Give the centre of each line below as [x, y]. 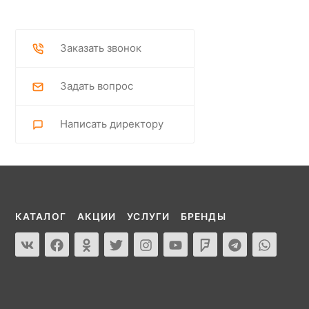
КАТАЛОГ [41, 216]
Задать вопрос [97, 86]
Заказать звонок [101, 48]
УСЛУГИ [148, 216]
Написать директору [112, 123]
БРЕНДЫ [203, 216]
